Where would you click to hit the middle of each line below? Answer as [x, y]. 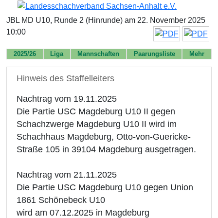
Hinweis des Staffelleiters [66, 78]
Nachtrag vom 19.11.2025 [67, 99]
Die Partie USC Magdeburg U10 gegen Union [105, 187]
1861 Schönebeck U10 [61, 200]
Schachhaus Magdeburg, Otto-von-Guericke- [104, 136]
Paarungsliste [154, 54]
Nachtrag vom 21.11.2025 [67, 174]
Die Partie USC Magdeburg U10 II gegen [96, 111]
